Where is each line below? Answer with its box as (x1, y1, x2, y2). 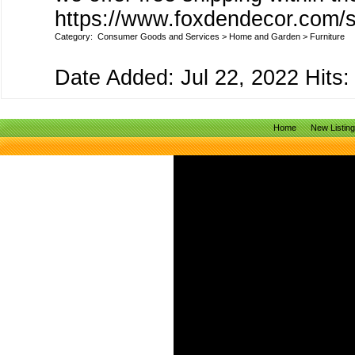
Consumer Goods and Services (97, 32, 219, 41)
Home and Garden (229, 32, 300, 41)
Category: (55, 32, 97, 41)
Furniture (310, 32, 345, 41)
